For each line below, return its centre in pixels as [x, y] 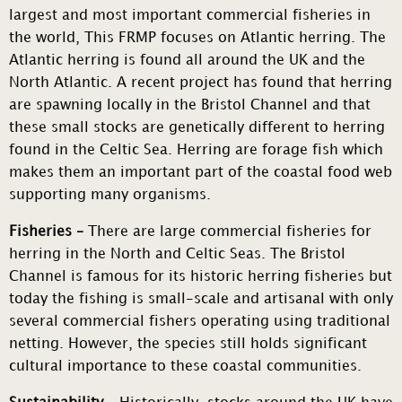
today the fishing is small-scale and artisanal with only [201, 300]
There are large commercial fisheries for [227, 232]
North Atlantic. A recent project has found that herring [201, 83]
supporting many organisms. [110, 196]
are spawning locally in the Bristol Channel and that [190, 106]
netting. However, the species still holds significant [188, 345]
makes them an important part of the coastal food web [201, 173]
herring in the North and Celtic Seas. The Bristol [177, 255]
